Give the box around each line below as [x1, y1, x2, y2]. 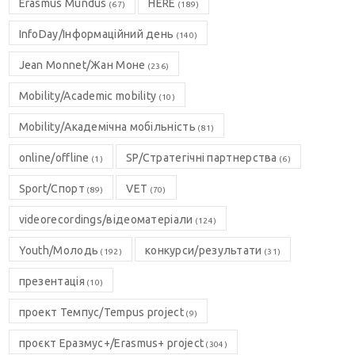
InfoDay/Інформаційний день [18, 28, 174, 40]
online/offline [18, 151, 90, 164]
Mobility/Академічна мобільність [18, 120, 196, 133]
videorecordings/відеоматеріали [18, 213, 193, 226]
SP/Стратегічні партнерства [125, 151, 277, 164]
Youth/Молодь [18, 244, 99, 257]
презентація [18, 275, 85, 288]
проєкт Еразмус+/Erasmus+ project [18, 337, 204, 349]
